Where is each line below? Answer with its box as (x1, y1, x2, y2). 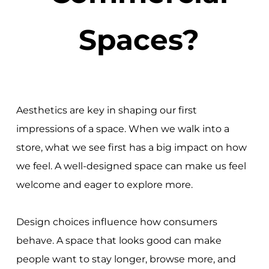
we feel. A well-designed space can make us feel (16, 160, 246, 172)
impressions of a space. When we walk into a (16, 122, 229, 134)
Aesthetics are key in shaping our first (16, 104, 197, 116)
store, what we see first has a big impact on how (16, 141, 247, 153)
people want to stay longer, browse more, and (16, 253, 236, 265)
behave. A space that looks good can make (16, 234, 222, 246)
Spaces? (79, 22, 200, 58)
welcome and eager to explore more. (16, 178, 193, 190)
